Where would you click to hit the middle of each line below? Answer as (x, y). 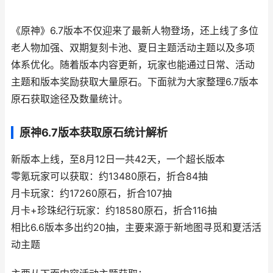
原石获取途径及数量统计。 (69, 99)
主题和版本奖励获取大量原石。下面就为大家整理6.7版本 (135, 82)
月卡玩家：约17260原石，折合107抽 (91, 193)
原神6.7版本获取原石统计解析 (94, 133)
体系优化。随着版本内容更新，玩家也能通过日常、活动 (133, 65)
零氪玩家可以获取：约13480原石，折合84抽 (109, 176)
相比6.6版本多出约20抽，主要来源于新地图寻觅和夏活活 (136, 228)
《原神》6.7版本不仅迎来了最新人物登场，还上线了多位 (135, 31)
